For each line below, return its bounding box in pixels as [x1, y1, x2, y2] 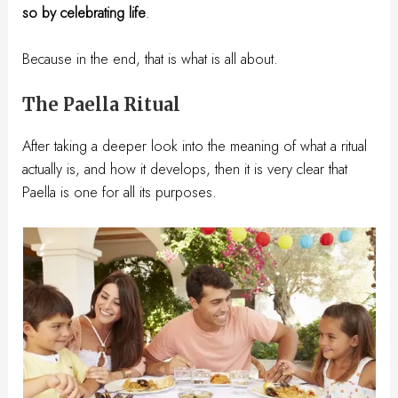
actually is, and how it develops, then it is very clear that [22, 158, 348, 180]
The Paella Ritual [22, 93, 181, 116]
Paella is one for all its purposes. [22, 181, 218, 203]
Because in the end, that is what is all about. [22, 48, 279, 70]
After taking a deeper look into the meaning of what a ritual [22, 135, 368, 157]
